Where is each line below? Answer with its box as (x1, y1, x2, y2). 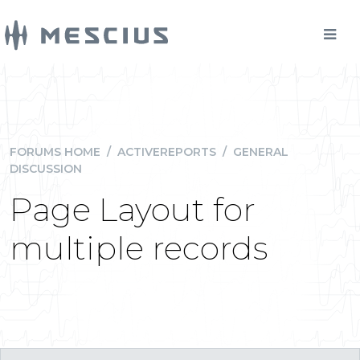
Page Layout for (10, 190, 256, 229)
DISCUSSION (10, 162, 82, 176)
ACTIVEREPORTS (117, 145, 216, 159)
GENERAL (233, 145, 288, 159)
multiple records (10, 228, 268, 268)
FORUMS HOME (10, 145, 100, 159)
